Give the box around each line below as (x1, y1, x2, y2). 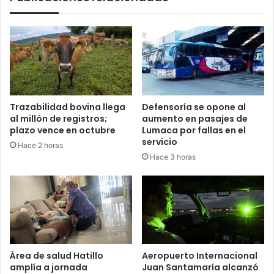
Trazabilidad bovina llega (10, 100, 125, 113)
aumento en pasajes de (142, 112, 248, 125)
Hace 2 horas (18, 140, 63, 150)
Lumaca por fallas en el (142, 124, 246, 136)
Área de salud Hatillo (10, 250, 103, 262)
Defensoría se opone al (142, 100, 246, 113)
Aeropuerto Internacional (142, 250, 257, 262)
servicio (142, 135, 177, 148)
